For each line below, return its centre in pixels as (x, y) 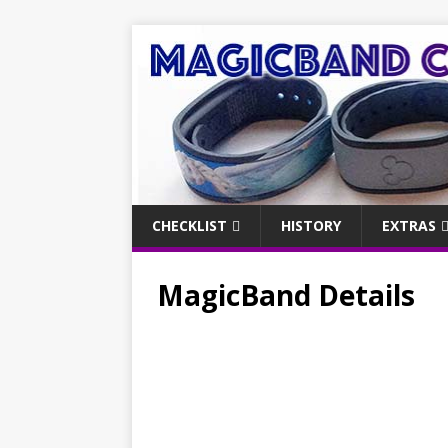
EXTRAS (409, 225)
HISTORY (311, 225)
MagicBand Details (286, 294)
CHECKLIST (189, 225)
